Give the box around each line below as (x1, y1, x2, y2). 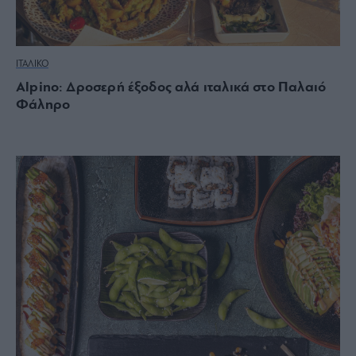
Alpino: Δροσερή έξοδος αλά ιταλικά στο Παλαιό (16, 79, 327, 95)
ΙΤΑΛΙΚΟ (16, 59, 48, 69)
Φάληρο (16, 97, 71, 113)
